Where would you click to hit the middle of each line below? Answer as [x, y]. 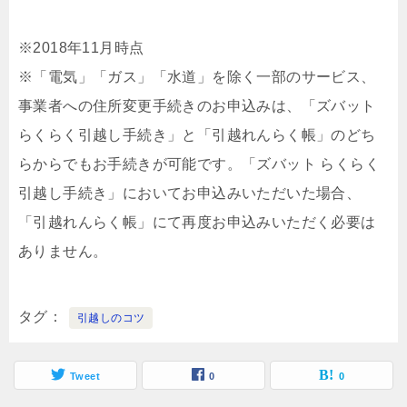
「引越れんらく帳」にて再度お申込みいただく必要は [197, 222]
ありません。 [63, 251]
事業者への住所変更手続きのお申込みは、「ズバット [197, 105]
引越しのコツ [111, 318]
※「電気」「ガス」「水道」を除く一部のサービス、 [197, 76]
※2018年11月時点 [81, 47]
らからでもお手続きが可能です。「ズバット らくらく [199, 164]
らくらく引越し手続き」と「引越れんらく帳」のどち [197, 134]
